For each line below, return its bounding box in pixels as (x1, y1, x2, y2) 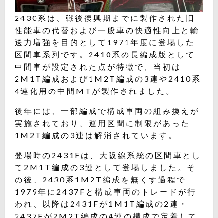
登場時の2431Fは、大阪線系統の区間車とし (15, 150, 201, 160)
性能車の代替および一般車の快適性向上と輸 (15, 25, 200, 35)
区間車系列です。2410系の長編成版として (15, 50, 195, 59)
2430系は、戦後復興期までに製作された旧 (15, 13, 195, 23)
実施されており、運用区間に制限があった (15, 118, 190, 128)
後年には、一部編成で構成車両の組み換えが (15, 106, 200, 116)
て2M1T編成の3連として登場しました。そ (15, 163, 196, 172)
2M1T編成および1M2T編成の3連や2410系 (15, 74, 201, 84)
